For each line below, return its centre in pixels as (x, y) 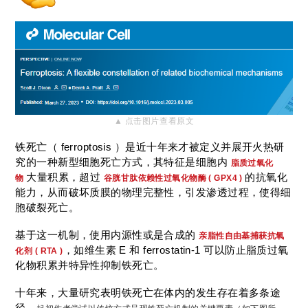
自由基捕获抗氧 (254, 235)
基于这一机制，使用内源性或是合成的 (107, 234)
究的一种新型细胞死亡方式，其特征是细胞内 (123, 162)
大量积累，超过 (65, 177)
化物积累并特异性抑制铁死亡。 (90, 265)
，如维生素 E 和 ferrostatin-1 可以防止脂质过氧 (176, 250)
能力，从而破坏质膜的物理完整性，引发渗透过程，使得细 (153, 192)
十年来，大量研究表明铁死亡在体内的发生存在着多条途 (148, 292)
